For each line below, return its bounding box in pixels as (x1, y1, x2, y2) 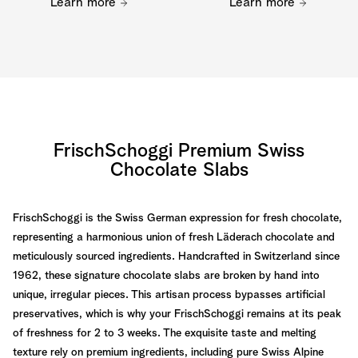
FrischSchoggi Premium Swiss (54, 141, 304, 161)
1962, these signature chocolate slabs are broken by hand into (13, 270, 320, 281)
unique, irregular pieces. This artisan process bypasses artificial (13, 289, 325, 300)
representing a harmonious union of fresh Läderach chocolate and (13, 232, 335, 243)
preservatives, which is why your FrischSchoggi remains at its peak (13, 308, 341, 320)
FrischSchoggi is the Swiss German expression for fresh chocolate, (13, 213, 342, 224)
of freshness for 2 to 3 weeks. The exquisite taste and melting (13, 328, 316, 339)
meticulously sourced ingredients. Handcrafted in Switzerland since (13, 251, 340, 262)
